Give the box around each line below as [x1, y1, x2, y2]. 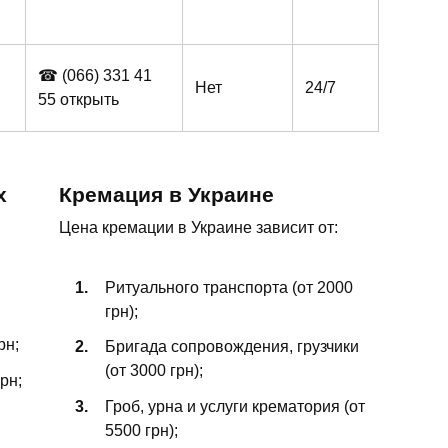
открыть [60, 91, 119, 109]
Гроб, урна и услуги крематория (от [105, 397, 365, 415]
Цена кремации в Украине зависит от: [59, 218, 338, 236]
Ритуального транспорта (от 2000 [105, 279, 353, 297]
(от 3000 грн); [105, 362, 203, 380]
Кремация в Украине [59, 182, 274, 206]
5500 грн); [105, 421, 178, 439]
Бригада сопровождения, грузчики [105, 338, 359, 356]
